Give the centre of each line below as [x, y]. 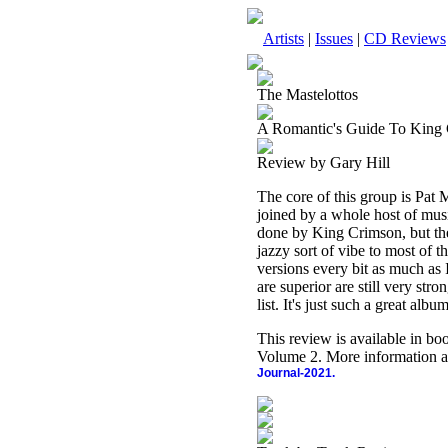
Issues [334, 38]
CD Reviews [405, 38]
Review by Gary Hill [323, 162]
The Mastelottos [307, 94]
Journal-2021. [296, 373]
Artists [283, 38]
